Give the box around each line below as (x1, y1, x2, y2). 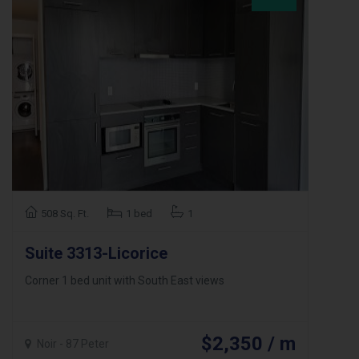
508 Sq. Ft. (41, 208, 89, 220)
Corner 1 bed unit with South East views (25, 274, 224, 287)
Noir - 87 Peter (37, 337, 109, 350)
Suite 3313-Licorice (25, 244, 167, 263)
